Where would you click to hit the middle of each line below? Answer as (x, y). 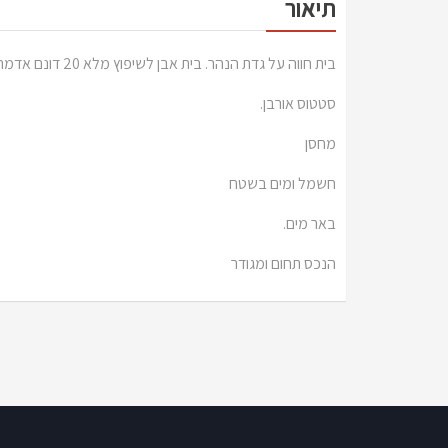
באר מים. (309, 223)
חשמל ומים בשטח (282, 183)
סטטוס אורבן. (298, 103)
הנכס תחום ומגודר (283, 263)
